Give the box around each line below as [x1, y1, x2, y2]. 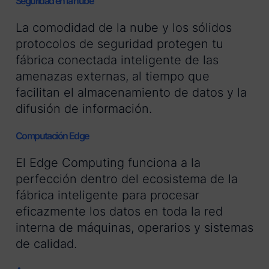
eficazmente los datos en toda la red [16, 204, 223, 219]
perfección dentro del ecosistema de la [16, 172, 238, 187]
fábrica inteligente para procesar [16, 188, 199, 203]
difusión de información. [16, 101, 152, 116]
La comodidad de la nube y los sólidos [16, 20, 232, 35]
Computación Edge [16, 130, 89, 142]
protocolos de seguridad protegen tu [16, 37, 223, 52]
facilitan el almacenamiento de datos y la [16, 85, 247, 100]
